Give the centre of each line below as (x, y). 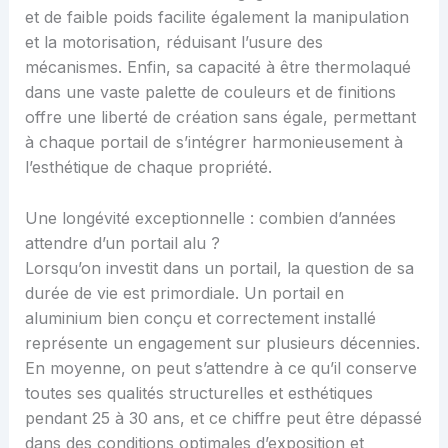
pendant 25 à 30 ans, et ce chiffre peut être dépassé (223, 417)
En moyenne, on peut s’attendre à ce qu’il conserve (220, 367)
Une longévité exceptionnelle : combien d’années (210, 217)
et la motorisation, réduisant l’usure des (173, 42)
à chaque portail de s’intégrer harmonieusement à (213, 142)
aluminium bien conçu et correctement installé (200, 317)
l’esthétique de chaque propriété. (148, 167)
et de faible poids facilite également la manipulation (216, 17)
